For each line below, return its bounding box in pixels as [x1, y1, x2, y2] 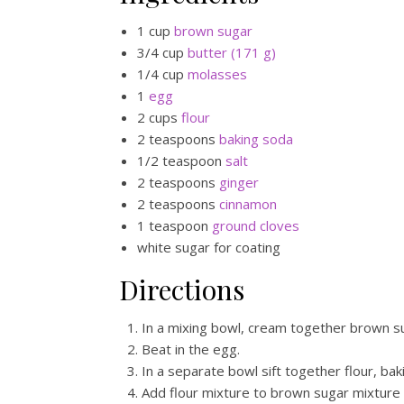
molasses [188, 65, 247, 83]
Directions [119, 271, 244, 308]
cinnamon [219, 195, 277, 213]
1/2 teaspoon [137, 151, 225, 170]
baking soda [219, 130, 293, 148]
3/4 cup [137, 43, 188, 61]
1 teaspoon [137, 216, 212, 234]
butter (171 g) [188, 43, 276, 61]
